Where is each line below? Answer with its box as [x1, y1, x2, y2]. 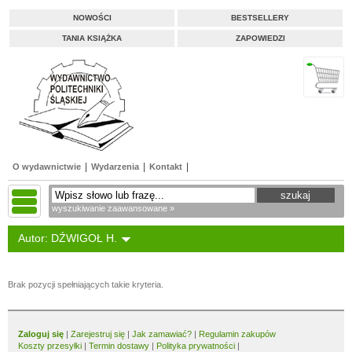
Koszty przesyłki [18, 341, 84, 350]
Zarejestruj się [71, 329, 125, 339]
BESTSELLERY [231, 13, 289, 22]
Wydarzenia [91, 162, 139, 171]
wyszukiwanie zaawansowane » [52, 203, 174, 213]
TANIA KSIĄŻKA [62, 34, 122, 42]
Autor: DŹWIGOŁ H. [18, 232, 117, 244]
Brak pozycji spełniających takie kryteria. [8, 280, 163, 289]
